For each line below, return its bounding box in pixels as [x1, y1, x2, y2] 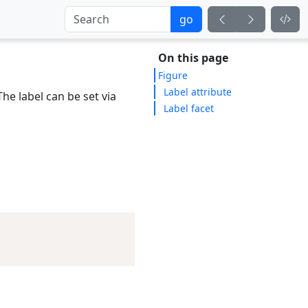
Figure [158, 69, 188, 82]
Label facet [164, 102, 214, 115]
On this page [158, 50, 228, 65]
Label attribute [164, 85, 232, 98]
